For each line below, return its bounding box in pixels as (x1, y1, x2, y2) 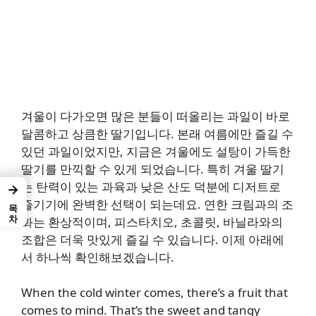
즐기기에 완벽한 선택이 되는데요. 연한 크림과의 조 (21, 195, 293, 212)
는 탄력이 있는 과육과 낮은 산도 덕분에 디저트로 (21, 178, 281, 195)
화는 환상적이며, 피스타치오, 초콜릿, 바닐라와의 (21, 213, 283, 230)
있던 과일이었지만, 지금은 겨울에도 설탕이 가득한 (21, 142, 291, 159)
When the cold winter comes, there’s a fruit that (21, 284, 288, 301)
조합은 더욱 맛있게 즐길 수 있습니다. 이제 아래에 (21, 231, 284, 248)
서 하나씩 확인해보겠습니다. (21, 248, 174, 265)
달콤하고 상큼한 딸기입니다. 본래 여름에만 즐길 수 (21, 125, 293, 142)
